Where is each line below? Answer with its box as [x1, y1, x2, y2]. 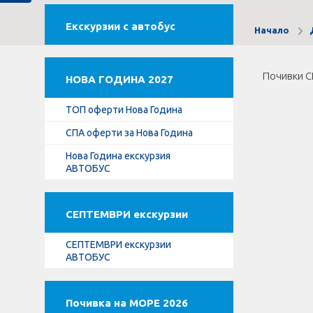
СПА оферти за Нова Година [66, 127, 193, 138]
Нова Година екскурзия [66, 150, 170, 161]
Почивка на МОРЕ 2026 [66, 297, 188, 309]
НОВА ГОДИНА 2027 [66, 73, 173, 85]
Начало [254, 25, 289, 35]
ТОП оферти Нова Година [66, 104, 182, 115]
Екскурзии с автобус [66, 20, 175, 32]
